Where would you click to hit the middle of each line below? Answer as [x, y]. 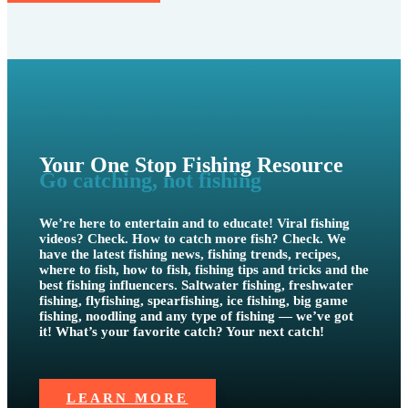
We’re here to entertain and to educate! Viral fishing [194, 223]
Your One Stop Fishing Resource [191, 165]
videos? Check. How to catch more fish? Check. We [192, 238]
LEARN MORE [127, 398]
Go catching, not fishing [150, 180]
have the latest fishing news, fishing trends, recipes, [189, 254]
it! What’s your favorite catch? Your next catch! [181, 331]
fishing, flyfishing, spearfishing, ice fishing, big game [193, 300]
